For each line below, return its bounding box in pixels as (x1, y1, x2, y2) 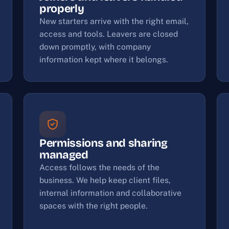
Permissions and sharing (39, 136, 168, 150)
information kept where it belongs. (39, 55, 168, 64)
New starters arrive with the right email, (39, 16, 189, 26)
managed (39, 148, 88, 162)
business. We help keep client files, (39, 175, 171, 185)
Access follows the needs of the (39, 163, 159, 172)
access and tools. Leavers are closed (39, 29, 178, 39)
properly (39, 2, 84, 15)
